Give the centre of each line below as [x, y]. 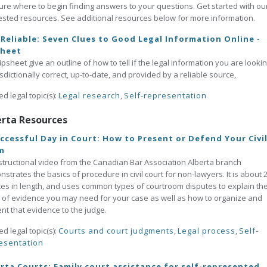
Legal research [89, 95]
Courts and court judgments [116, 231]
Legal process [207, 231]
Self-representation [165, 95]
